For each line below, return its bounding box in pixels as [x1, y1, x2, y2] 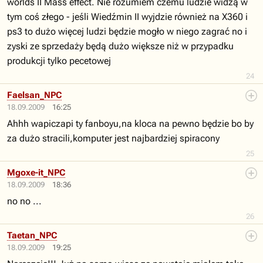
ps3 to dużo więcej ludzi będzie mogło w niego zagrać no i [7, 26, 247, 37]
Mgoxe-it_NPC [7, 167, 65, 178]
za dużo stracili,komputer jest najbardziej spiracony [7, 133, 220, 144]
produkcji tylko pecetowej [7, 55, 111, 66]
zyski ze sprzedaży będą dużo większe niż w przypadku [7, 41, 234, 52]
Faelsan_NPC [7, 90, 62, 100]
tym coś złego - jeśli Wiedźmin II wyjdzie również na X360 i [7, 11, 248, 22]
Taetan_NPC [7, 230, 57, 241]
